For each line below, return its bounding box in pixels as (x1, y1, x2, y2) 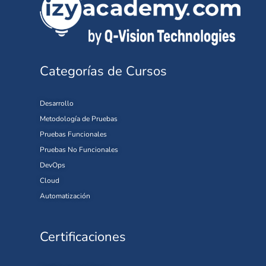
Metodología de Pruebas (40, 114, 118, 124)
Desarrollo (40, 99, 74, 109)
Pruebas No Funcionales (40, 145, 118, 155)
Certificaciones (40, 228, 126, 246)
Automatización (40, 191, 90, 201)
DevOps (40, 160, 65, 170)
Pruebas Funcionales (40, 129, 107, 140)
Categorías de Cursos (40, 62, 167, 81)
